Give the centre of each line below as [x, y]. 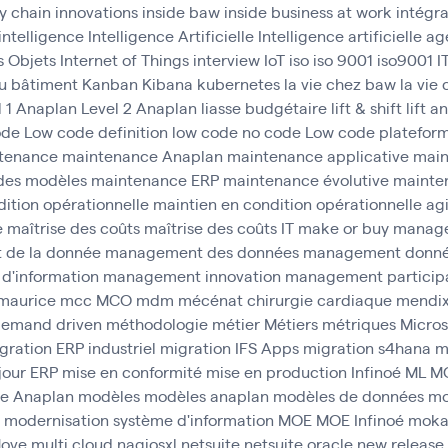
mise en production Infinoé [303, 371]
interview [226, 59]
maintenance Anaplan [142, 155]
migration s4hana [367, 347]
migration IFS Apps [229, 347]
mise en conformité [132, 371]
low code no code [236, 131]
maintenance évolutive [306, 179]
